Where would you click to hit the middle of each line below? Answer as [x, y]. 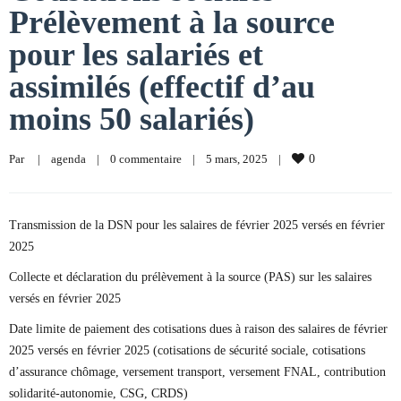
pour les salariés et [136, 55]
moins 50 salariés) [132, 119]
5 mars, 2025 [242, 159]
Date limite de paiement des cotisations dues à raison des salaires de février [198, 329]
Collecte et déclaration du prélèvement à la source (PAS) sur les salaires [190, 277]
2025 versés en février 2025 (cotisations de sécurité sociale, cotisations [187, 350]
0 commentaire [146, 159]
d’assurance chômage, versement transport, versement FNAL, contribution [197, 372]
